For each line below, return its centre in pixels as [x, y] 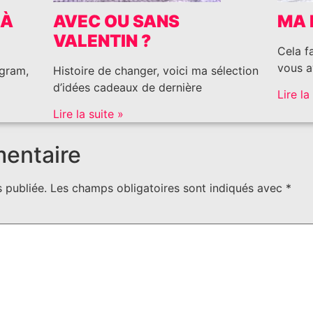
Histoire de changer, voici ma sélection [155, 70]
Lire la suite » [88, 114]
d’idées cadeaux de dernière [127, 87]
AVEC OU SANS [116, 21]
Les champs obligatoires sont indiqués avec [168, 188]
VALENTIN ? [102, 41]
